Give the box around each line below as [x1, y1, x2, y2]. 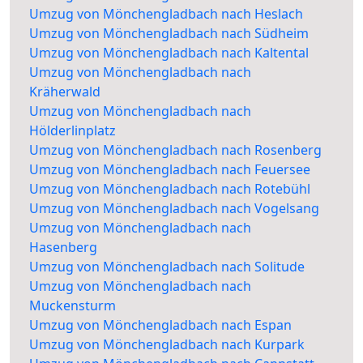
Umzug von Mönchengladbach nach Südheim [29, 24, 309, 43]
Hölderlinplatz [29, 122, 116, 140]
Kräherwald [29, 83, 100, 101]
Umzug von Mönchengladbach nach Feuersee [29, 160, 310, 179]
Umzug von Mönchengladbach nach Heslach [29, 5, 303, 23]
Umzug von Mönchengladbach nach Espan [29, 316, 292, 335]
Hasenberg [29, 238, 97, 257]
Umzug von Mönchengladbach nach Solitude [29, 258, 305, 276]
